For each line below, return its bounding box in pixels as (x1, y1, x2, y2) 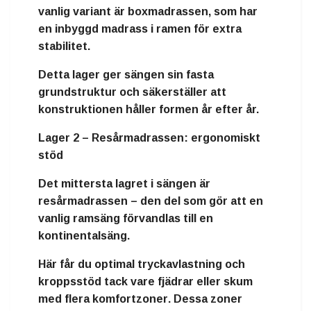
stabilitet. (38, 40, 90, 53)
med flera (38, 293, 92, 305)
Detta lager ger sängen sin (38, 69, 186, 81)
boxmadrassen (128, 6, 208, 18)
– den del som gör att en (128, 195, 263, 208)
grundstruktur (38, 86, 117, 99)
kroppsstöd (38, 276, 101, 288)
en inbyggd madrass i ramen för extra (38, 23, 242, 35)
